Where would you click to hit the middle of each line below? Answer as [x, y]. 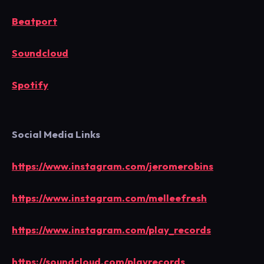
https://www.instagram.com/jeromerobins [113, 166]
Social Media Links [56, 134]
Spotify [30, 84]
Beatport [34, 21]
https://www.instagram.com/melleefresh [109, 197]
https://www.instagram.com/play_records [111, 229]
